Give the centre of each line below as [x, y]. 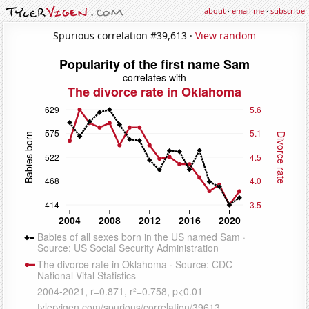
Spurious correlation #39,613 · [124, 35]
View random [226, 35]
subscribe [288, 11]
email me [248, 11]
